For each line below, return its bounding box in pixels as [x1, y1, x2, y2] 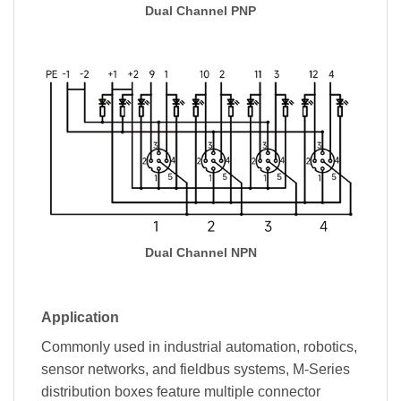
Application [41, 309, 119, 325]
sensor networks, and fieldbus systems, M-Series [41, 361, 350, 377]
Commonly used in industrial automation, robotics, [41, 338, 357, 354]
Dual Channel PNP [145, 4, 256, 18]
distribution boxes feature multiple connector [41, 383, 320, 399]
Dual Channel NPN [144, 246, 257, 260]
